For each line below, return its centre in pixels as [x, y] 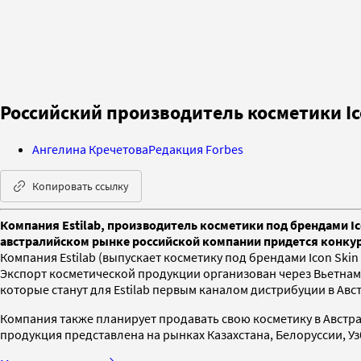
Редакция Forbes [196, 149]
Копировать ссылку [81, 186]
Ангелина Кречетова [90, 149]
